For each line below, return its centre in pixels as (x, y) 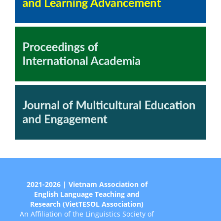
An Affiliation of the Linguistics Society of (87, 214)
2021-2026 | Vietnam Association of (87, 184)
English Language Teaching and (87, 194)
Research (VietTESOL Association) (87, 204)
